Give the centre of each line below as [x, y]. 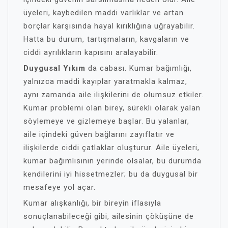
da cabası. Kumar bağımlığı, [139, 68]
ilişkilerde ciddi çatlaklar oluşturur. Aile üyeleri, [111, 148]
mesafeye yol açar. [60, 187]
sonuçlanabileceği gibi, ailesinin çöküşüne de [109, 216]
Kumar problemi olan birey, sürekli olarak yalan [112, 108]
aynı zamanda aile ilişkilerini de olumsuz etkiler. [113, 95]
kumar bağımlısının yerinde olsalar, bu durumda [112, 161]
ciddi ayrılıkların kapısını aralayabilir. [91, 52]
